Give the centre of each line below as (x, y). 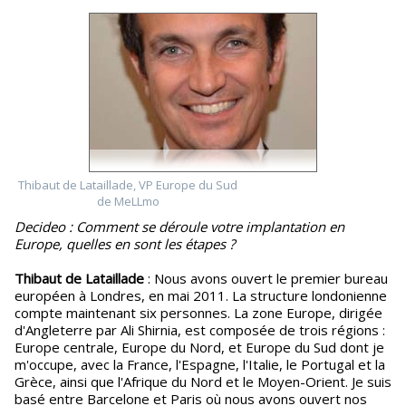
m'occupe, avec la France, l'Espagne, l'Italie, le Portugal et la (200, 364)
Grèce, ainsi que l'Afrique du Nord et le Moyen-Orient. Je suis (203, 382)
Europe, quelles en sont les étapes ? (125, 244)
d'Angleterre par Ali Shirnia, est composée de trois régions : (200, 330)
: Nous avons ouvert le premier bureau (266, 278)
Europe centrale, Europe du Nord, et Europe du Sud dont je (199, 347)
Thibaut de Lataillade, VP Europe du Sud (128, 185)
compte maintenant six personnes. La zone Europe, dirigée (198, 313)
